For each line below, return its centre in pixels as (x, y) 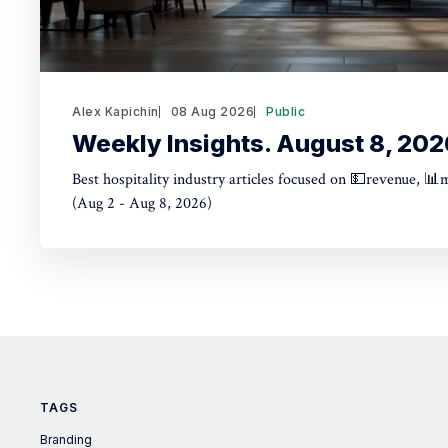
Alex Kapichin (115, 111)
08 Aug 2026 (212, 111)
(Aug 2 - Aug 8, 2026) (142, 203)
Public (285, 111)
